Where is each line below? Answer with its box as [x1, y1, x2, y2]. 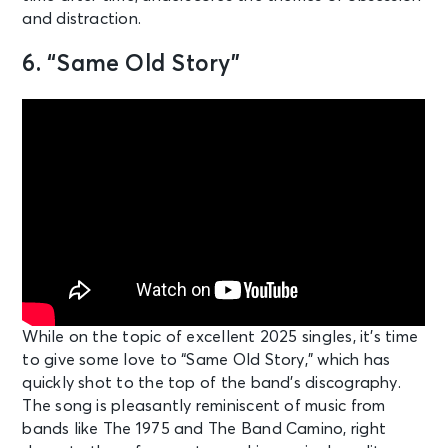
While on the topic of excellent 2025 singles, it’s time [22, 328, 419, 345]
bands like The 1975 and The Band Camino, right [22, 420, 386, 437]
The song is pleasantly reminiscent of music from [22, 397, 386, 414]
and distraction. [22, 10, 142, 27]
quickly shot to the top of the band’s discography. [22, 374, 401, 391]
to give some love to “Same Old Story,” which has [22, 351, 391, 368]
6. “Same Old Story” [22, 52, 240, 76]
